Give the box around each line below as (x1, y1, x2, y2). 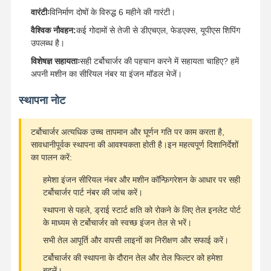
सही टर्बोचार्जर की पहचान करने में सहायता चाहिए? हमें (79, 56, 239, 66)
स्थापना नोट (18, 94, 65, 106)
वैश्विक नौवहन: (30, 25, 76, 35)
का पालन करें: (30, 152, 72, 162)
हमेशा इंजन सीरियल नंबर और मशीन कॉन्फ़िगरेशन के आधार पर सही (42, 174, 240, 184)
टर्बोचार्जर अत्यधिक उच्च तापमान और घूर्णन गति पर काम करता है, (30, 126, 224, 137)
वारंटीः (30, 7, 50, 17)
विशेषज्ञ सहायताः (30, 56, 80, 66)
